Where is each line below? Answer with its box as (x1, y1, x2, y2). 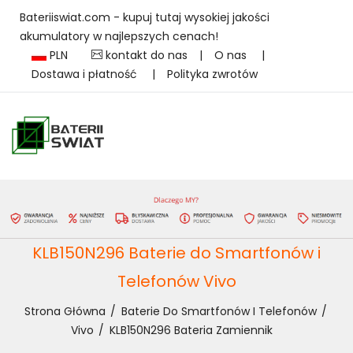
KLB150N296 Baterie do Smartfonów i (32, 241, 321, 264)
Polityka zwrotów (167, 66, 258, 82)
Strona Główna (24, 303, 106, 319)
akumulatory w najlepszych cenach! (20, 28, 218, 44)
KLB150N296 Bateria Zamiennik (109, 321, 273, 338)
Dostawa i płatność (32, 66, 140, 82)
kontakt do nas (102, 47, 188, 63)
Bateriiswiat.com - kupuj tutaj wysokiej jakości (20, 9, 269, 25)
